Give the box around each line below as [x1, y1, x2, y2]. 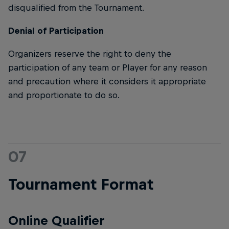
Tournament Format [8, 175, 153, 193]
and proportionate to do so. [8, 89, 120, 100]
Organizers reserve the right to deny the [8, 48, 171, 59]
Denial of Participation [8, 25, 104, 36]
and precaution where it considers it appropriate [8, 76, 206, 86]
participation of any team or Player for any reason [8, 62, 207, 73]
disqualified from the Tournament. [8, 2, 144, 13]
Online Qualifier [8, 213, 105, 227]
